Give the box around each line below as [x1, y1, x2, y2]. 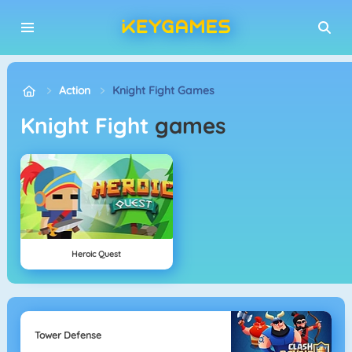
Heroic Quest [71, 248, 122, 260]
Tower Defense [34, 328, 101, 341]
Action [59, 83, 91, 97]
